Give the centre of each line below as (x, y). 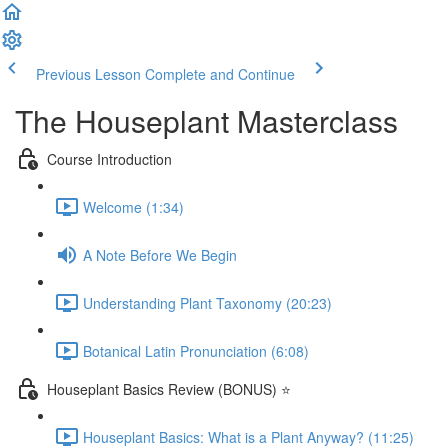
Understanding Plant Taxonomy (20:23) (207, 302)
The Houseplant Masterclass (206, 120)
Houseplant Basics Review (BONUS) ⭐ (169, 388)
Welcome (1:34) (133, 206)
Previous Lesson (88, 74)
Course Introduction (109, 158)
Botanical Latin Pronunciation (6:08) (196, 350)
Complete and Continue (220, 74)
